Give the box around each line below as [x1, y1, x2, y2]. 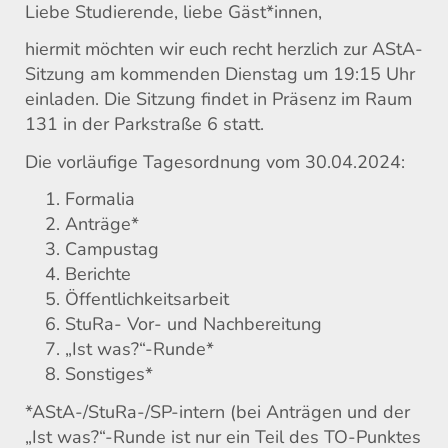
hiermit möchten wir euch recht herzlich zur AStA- [25, 37, 423, 62]
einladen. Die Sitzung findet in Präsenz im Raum [25, 87, 412, 112]
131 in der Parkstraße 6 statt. [25, 112, 264, 137]
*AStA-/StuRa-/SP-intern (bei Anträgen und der [25, 399, 410, 424]
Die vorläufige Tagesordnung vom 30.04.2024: [25, 149, 405, 174]
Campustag [65, 237, 159, 262]
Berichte [65, 262, 131, 287]
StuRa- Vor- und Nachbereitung [65, 312, 322, 337]
